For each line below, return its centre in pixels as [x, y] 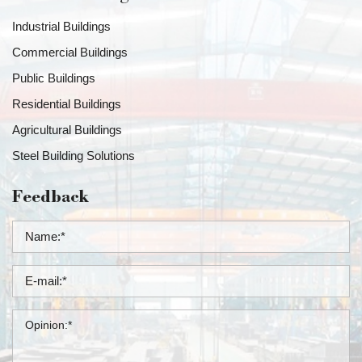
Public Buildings [54, 78]
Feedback [51, 199]
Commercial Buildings [70, 53]
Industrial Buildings [61, 27]
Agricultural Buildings [67, 130]
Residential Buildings [67, 104]
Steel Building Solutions [74, 156]
